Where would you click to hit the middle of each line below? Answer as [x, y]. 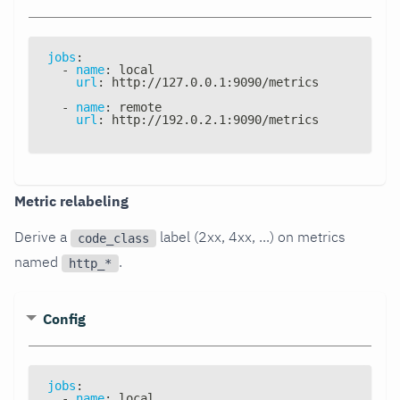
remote [137, 107]
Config [64, 318]
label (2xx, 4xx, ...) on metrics [251, 236]
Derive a [42, 236]
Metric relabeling [71, 200]
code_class [113, 238]
